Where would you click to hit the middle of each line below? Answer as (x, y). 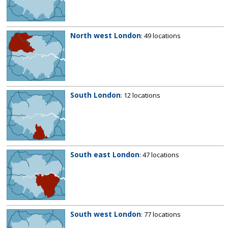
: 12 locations (140, 95)
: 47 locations (159, 154)
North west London (106, 35)
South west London (106, 214)
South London (95, 95)
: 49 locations (161, 35)
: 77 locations (161, 214)
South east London (105, 154)
